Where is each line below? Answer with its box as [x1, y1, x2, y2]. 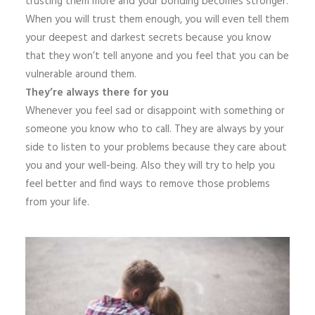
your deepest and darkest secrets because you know [25, 30, 271, 46]
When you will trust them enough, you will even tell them [25, 11, 289, 28]
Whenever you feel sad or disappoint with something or [25, 103, 285, 120]
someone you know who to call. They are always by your [25, 121, 284, 138]
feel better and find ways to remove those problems [25, 176, 270, 193]
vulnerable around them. [25, 66, 136, 83]
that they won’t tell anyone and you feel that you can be [25, 48, 289, 65]
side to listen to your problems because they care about [25, 139, 287, 156]
